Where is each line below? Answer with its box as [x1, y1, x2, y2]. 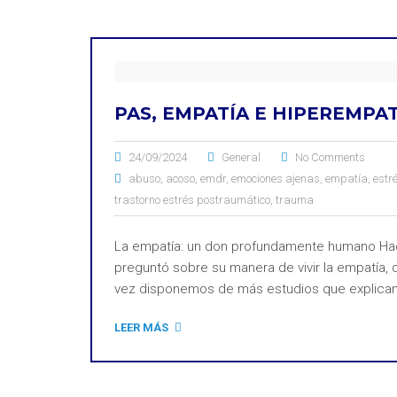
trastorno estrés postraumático [114, 193, 270, 206]
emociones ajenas [231, 172, 320, 185]
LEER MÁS [114, 321, 168, 334]
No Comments [295, 151, 365, 164]
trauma [276, 193, 314, 206]
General [222, 151, 261, 164]
